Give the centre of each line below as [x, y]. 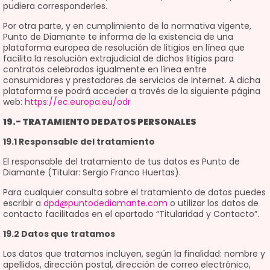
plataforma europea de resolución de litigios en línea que [124, 48]
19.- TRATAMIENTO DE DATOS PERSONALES [100, 122]
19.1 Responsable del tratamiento [79, 142]
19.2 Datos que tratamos [59, 234]
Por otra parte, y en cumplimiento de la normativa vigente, [127, 26]
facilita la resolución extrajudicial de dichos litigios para [118, 58]
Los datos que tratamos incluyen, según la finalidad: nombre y [134, 254]
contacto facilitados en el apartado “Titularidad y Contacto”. [131, 214]
